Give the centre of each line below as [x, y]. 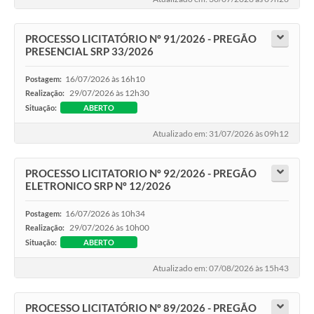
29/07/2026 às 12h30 [109, 93]
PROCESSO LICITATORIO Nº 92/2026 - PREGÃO [141, 173]
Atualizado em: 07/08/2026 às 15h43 [221, 268]
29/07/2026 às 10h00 [109, 227]
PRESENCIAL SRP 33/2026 [89, 51]
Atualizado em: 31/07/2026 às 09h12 [221, 134]
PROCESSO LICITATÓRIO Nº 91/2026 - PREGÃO [141, 38]
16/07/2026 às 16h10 [105, 78]
